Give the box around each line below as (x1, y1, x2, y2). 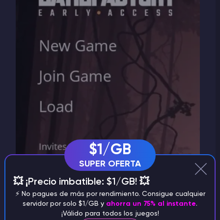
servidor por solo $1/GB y (23, 200, 106, 208)
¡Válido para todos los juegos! (61, 210, 159, 218)
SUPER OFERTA (79, 159, 141, 168)
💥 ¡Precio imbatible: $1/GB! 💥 (13, 177, 149, 188)
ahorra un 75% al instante (106, 200, 196, 208)
